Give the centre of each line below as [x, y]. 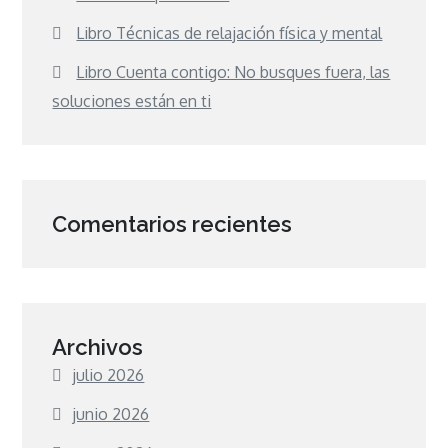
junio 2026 [111, 413]
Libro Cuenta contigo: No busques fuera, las [233, 71]
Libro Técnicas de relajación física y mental [229, 32]
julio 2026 [108, 374]
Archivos [98, 346]
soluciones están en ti [132, 100]
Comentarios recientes [172, 223]
